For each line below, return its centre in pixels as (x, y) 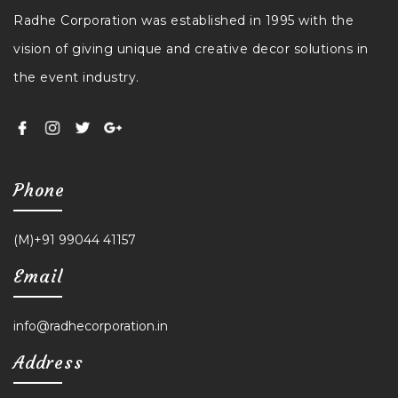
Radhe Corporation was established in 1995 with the (183, 20)
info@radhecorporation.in (91, 326)
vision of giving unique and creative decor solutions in (191, 48)
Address (48, 362)
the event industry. (76, 77)
